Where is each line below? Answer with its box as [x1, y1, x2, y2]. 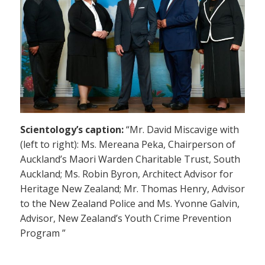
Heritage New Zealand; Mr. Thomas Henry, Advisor [20, 182, 245, 195]
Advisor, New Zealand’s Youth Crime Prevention [20, 211, 231, 225]
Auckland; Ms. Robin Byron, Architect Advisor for [20, 167, 233, 180]
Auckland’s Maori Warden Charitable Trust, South [20, 152, 240, 166]
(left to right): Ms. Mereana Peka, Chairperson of [20, 137, 235, 151]
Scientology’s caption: [20, 122, 124, 136]
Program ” [20, 226, 66, 240]
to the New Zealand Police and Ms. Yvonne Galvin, [20, 196, 240, 210]
